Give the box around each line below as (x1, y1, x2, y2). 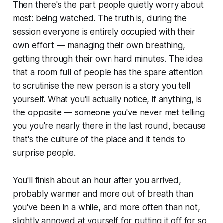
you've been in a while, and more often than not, (12, 202, 200, 213)
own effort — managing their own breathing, (12, 40, 185, 51)
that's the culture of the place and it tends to (12, 134, 185, 145)
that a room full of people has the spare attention (12, 67, 203, 78)
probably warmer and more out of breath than (12, 189, 193, 199)
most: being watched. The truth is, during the (12, 13, 187, 24)
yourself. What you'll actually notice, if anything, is (12, 94, 202, 105)
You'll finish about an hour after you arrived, (12, 175, 181, 186)
